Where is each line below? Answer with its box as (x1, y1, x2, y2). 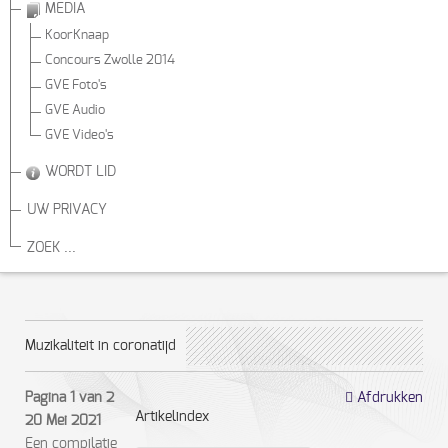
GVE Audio (45, 104, 105, 117)
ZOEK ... (27, 241, 76, 255)
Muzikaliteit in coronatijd (25, 339, 176, 353)
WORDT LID (41, 165, 116, 179)
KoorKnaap (45, 29, 109, 42)
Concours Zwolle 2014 (45, 54, 175, 67)
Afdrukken (353, 391, 423, 405)
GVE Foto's (45, 79, 107, 92)
